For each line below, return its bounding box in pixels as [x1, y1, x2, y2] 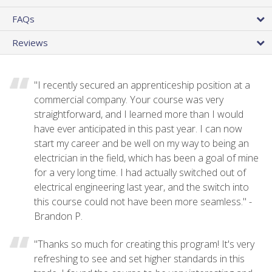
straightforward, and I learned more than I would [34, 107, 243, 121]
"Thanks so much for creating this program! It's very [34, 237, 254, 251]
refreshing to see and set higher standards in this [34, 251, 245, 265]
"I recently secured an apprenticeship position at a [34, 78, 250, 92]
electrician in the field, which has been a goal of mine [34, 151, 259, 165]
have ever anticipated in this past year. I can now [34, 121, 242, 135]
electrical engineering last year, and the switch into [34, 180, 249, 194]
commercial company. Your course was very [34, 92, 223, 106]
